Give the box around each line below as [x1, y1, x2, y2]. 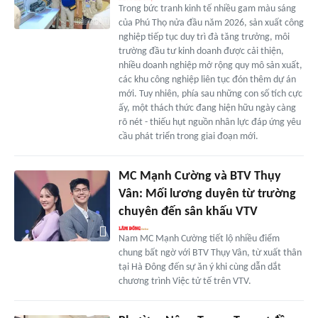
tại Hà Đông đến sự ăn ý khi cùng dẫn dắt [118, 261, 281, 273]
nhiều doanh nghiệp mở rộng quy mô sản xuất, [118, 60, 302, 71]
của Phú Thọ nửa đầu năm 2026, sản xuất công [118, 17, 304, 28]
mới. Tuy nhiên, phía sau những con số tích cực [118, 88, 302, 99]
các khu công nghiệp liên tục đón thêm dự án [118, 74, 296, 85]
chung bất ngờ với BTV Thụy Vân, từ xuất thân [118, 247, 302, 258]
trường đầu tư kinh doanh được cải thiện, [118, 45, 284, 57]
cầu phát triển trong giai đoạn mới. [118, 131, 258, 142]
